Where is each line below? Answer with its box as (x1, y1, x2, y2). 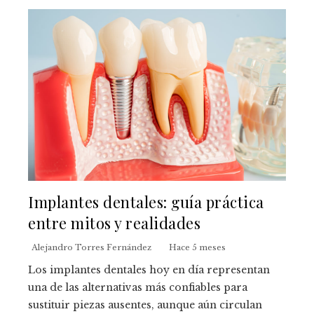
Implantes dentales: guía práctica (28, 191, 264, 212)
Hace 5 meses (169, 243, 226, 253)
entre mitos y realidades (28, 212, 200, 233)
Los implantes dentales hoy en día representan (28, 264, 270, 277)
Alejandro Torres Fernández (32, 243, 151, 253)
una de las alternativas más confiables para (28, 281, 247, 294)
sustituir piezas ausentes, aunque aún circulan (28, 299, 262, 312)
